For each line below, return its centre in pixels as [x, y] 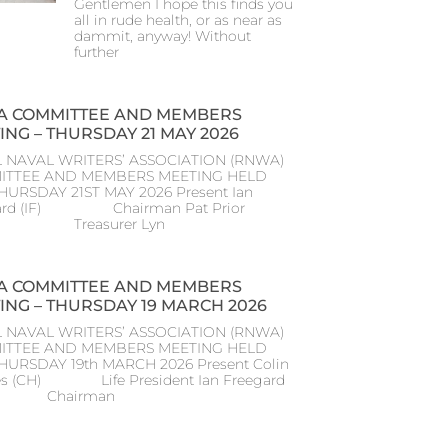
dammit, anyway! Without [162, 35]
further [96, 51]
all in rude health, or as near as [178, 19]
